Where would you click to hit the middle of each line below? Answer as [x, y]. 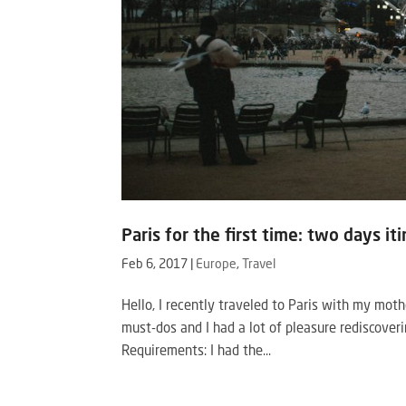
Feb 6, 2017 [155, 265]
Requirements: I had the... [197, 352]
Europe [217, 265]
